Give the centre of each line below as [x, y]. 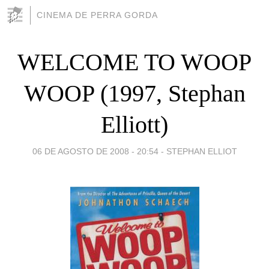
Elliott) [134, 124]
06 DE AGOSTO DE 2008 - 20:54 [95, 151]
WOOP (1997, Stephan [134, 93]
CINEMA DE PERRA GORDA [97, 15]
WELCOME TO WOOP [134, 62]
